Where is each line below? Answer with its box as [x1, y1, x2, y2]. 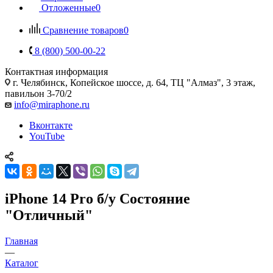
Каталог [5, 257, 38, 268]
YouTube [29, 130, 65, 141]
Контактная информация [5, 66, 108, 77]
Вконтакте [29, 119, 73, 130]
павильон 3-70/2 [5, 88, 72, 99]
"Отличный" [5, 207, 93, 223]
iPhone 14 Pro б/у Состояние [5, 190, 190, 207]
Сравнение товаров [43, 24, 124, 35]
